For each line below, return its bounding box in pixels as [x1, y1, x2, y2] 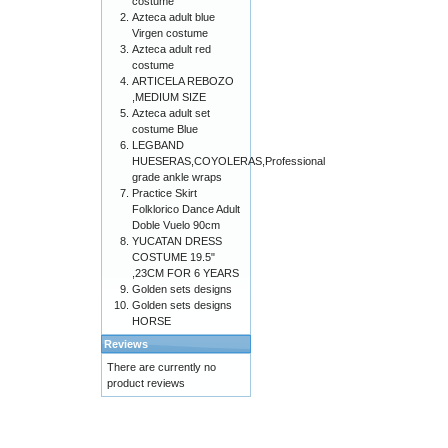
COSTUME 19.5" [132, 251, 215, 263]
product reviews [107, 377, 185, 389]
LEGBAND [132, 139, 184, 151]
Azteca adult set [132, 107, 210, 119]
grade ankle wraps [132, 171, 222, 183]
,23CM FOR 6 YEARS [132, 267, 239, 279]
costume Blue [132, 123, 198, 135]
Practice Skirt [132, 187, 197, 199]
